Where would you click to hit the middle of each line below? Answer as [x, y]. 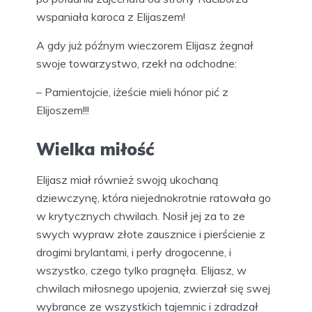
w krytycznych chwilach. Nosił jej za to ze [141, 216]
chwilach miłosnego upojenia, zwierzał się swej [153, 289]
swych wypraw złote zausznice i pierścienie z [151, 234]
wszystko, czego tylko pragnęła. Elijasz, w [141, 271]
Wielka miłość [95, 149]
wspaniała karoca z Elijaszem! [111, 17]
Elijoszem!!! [63, 110]
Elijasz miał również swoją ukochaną [127, 180]
